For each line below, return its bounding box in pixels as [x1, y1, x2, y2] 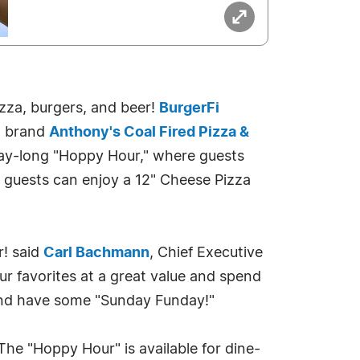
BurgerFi [159, 101, 219, 116]
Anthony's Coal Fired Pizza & [49, 125, 249, 140]
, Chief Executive [149, 246, 263, 260]
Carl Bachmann [43, 246, 149, 260]
